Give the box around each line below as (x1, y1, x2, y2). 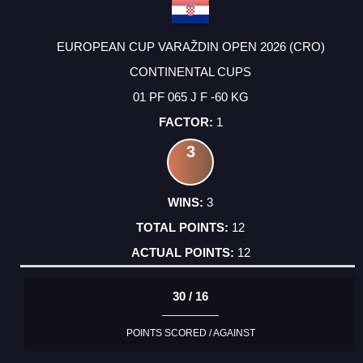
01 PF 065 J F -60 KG (132, 89, 249, 104)
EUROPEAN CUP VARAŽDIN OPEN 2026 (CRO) (56, 39, 325, 53)
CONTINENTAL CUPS (130, 64, 251, 79)
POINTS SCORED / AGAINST (126, 327, 255, 340)
